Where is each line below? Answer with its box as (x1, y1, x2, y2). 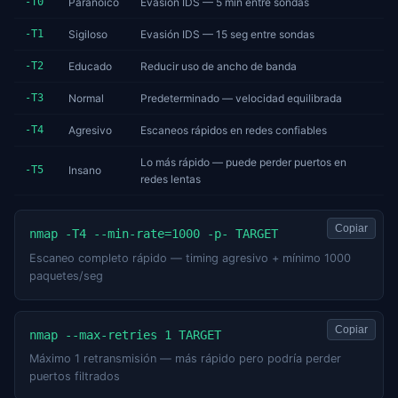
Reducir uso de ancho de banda (140, 60, 297, 74)
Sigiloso (68, 28, 107, 42)
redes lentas (140, 172, 201, 187)
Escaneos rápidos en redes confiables (140, 123, 327, 138)
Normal (68, 92, 104, 106)
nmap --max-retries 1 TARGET (29, 327, 221, 342)
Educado (68, 60, 112, 74)
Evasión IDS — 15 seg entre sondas (140, 28, 314, 42)
